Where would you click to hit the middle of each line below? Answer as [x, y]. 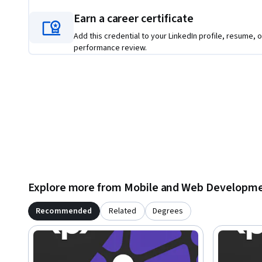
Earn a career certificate [134, 19]
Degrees [168, 211]
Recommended [64, 211]
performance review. [110, 48]
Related [122, 211]
